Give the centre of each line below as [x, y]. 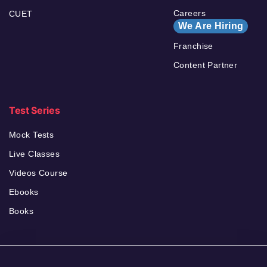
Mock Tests [32, 134]
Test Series [35, 110]
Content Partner [206, 65]
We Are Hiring [211, 26]
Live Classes [35, 153]
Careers [190, 13]
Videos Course [38, 173]
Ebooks [24, 192]
